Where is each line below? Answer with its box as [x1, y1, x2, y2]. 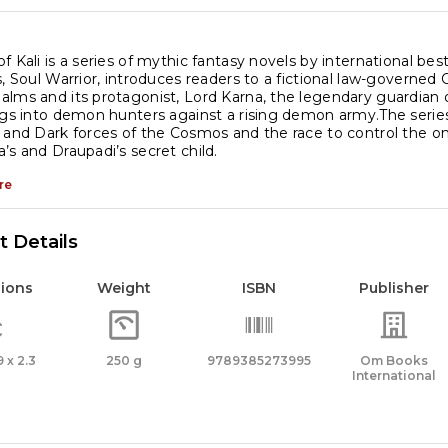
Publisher [359, 279, 429, 297]
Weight [97, 279, 151, 297]
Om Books [360, 353, 428, 368]
